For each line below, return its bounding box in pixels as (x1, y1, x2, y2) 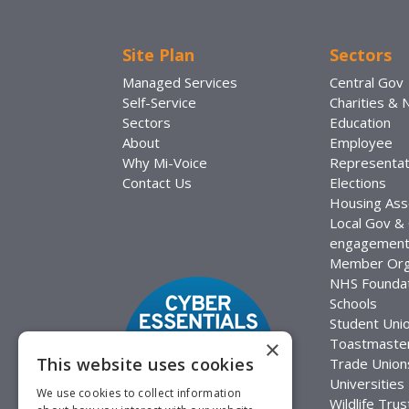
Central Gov (330, 72, 404, 91)
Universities (330, 373, 405, 393)
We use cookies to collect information (37, 385, 242, 401)
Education (330, 112, 392, 131)
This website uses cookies (37, 353, 254, 375)
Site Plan (122, 43, 195, 66)
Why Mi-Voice (122, 152, 208, 172)
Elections (330, 173, 387, 192)
